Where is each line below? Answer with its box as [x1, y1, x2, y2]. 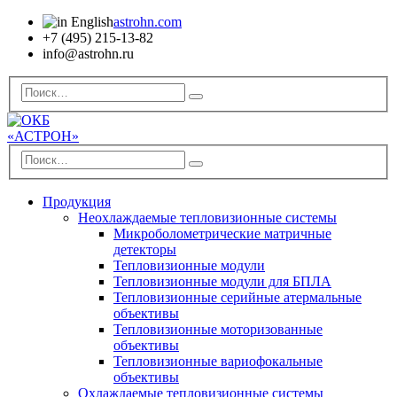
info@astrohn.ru [43, 46, 134, 61]
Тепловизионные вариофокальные [113, 354, 323, 370]
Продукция [43, 194, 111, 210]
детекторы [113, 242, 176, 258]
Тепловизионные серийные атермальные [113, 290, 362, 306]
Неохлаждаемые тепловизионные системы [78, 210, 337, 226]
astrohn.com [113, 14, 182, 29]
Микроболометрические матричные [113, 226, 331, 242]
